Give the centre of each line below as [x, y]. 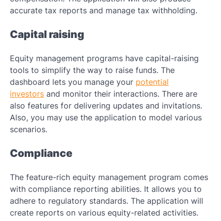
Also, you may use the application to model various [106, 117]
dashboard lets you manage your [73, 82]
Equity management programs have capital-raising [104, 58]
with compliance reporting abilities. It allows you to [106, 189]
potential [152, 82]
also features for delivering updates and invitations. [106, 106]
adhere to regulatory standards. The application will [107, 201]
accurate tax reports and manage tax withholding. [104, 11]
